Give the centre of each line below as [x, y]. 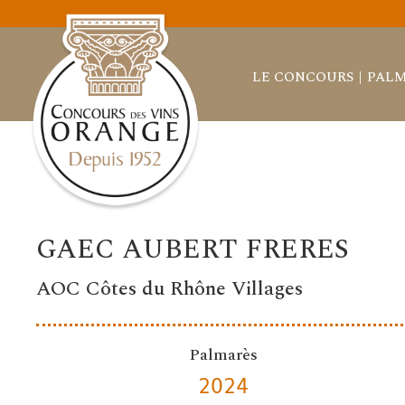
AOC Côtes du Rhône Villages [170, 289]
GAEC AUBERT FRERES [193, 250]
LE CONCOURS [302, 77]
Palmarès [223, 355]
